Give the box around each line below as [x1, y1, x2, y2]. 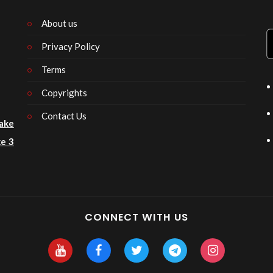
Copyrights [41, 87, 87, 99]
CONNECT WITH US [85, 210, 188, 225]
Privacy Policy [41, 41, 100, 52]
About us [41, 18, 77, 29]
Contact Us [41, 110, 87, 122]
